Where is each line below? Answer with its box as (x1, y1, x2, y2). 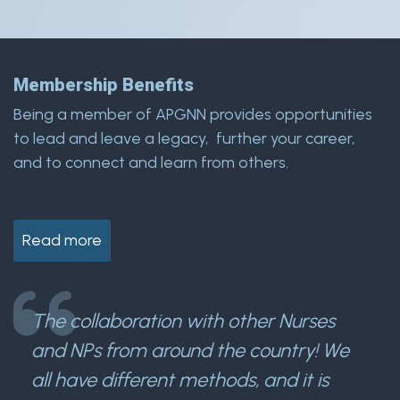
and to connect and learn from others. (13, 153, 288, 172)
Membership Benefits (13, 74, 194, 96)
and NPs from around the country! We (31, 338, 349, 362)
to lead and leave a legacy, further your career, (13, 129, 355, 148)
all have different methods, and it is (31, 368, 329, 392)
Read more (22, 230, 102, 250)
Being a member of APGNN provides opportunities (13, 104, 372, 124)
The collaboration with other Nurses (31, 309, 335, 333)
